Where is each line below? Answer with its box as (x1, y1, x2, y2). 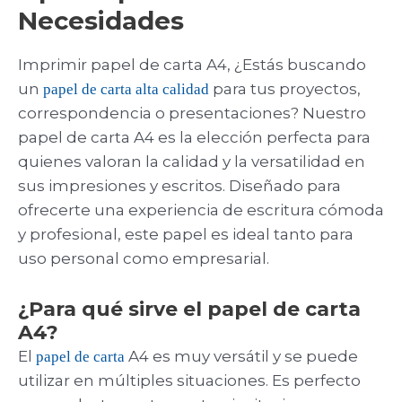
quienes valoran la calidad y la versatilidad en (18, 153, 365, 171)
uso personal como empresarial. (18, 249, 269, 268)
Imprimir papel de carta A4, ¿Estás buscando (18, 56, 366, 74)
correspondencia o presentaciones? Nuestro (18, 104, 366, 123)
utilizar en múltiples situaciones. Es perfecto (18, 371, 361, 390)
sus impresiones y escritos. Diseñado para (18, 177, 341, 196)
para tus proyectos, (209, 80, 361, 99)
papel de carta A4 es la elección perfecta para (18, 128, 371, 147)
